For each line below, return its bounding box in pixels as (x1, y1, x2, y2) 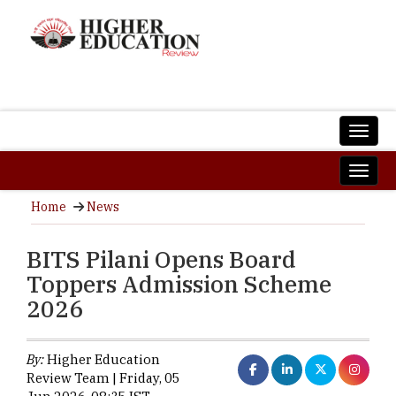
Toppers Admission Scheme (27, 269, 331, 299)
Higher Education (44, 351, 160, 368)
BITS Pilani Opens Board (27, 244, 296, 274)
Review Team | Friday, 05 (27, 369, 180, 386)
